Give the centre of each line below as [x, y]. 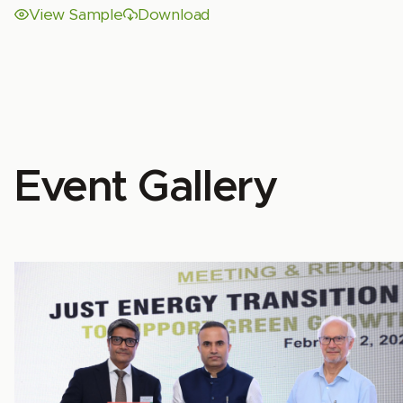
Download [174, 14]
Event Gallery [146, 188]
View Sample [76, 14]
